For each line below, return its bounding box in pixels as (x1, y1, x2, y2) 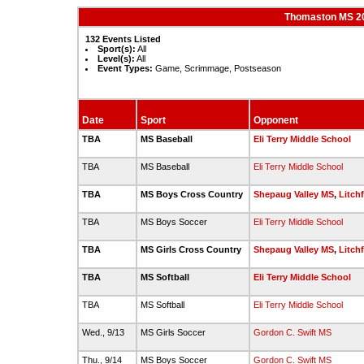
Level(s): (97, 54, 135, 63)
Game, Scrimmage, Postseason (152, 63, 281, 73)
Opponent (253, 115, 298, 126)
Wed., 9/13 (82, 327, 127, 337)
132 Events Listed (85, 34, 161, 44)
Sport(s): (97, 44, 136, 54)
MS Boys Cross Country (141, 189, 245, 199)
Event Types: (97, 63, 153, 73)
